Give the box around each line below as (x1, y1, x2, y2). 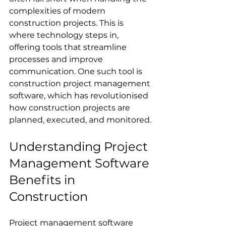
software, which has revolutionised (9, 91, 150, 100)
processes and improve (9, 54, 105, 64)
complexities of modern (9, 6, 107, 16)
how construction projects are (9, 103, 132, 112)
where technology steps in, (9, 30, 121, 40)
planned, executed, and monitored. (9, 115, 151, 125)
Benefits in (9, 173, 78, 187)
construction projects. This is (9, 18, 126, 28)
